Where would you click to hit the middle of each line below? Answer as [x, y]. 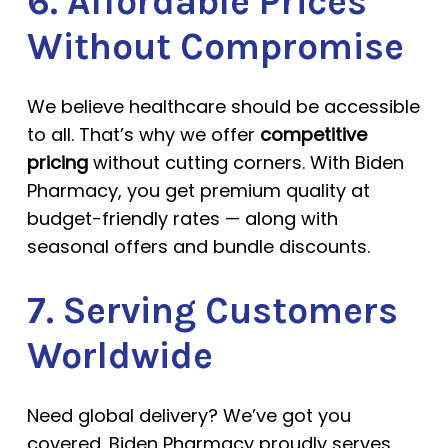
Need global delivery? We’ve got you [188, 415]
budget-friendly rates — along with [182, 218]
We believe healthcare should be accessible [223, 106]
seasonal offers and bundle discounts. [198, 246]
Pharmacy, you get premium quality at [198, 190]
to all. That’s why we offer [143, 134]
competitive [313, 134]
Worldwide [119, 355]
